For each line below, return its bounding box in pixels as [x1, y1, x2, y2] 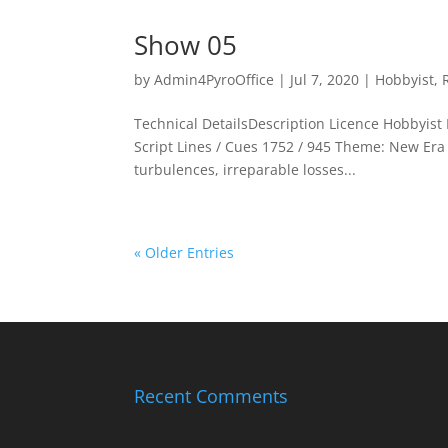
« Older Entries [134, 243, 235, 262]
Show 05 [134, 27, 238, 63]
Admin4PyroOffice [154, 70, 275, 89]
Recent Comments [134, 383, 289, 408]
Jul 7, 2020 [290, 70, 360, 89]
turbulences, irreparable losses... [134, 160, 357, 179]
